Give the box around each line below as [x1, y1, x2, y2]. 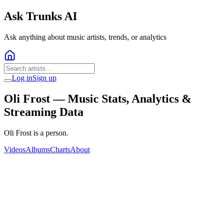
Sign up [32, 73, 56, 82]
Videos [4, 145, 26, 154]
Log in [12, 73, 32, 82]
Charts [50, 145, 70, 154]
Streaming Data [4, 105, 83, 118]
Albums [26, 145, 50, 154]
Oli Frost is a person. [4, 128, 68, 137]
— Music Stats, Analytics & [50, 92, 192, 105]
